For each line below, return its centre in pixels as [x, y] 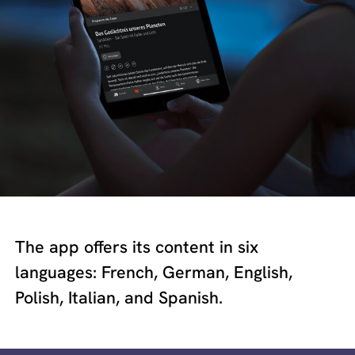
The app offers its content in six [137, 247]
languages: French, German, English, [154, 273]
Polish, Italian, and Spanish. [119, 298]
